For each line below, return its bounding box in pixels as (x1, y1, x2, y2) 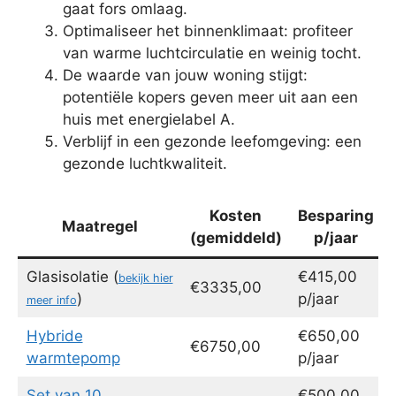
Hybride (26, 327, 83, 346)
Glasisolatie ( (26, 268, 118, 286)
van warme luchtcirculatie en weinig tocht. (63, 43, 362, 62)
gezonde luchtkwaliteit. (63, 154, 227, 172)
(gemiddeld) (189, 229, 282, 247)
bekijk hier (118, 271, 173, 286)
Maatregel (62, 217, 138, 236)
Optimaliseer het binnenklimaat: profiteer (63, 21, 353, 40)
